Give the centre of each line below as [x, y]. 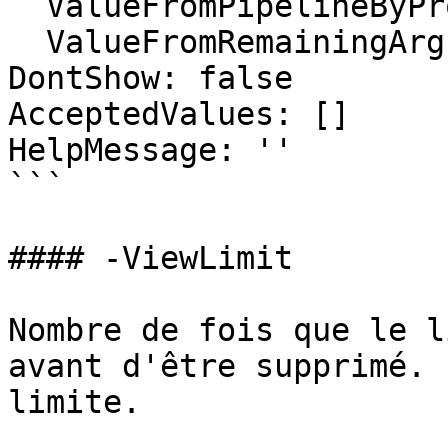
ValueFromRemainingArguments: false [27, 42]
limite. [74, 402]
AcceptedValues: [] [179, 114]
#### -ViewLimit [150, 258]
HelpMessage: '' [150, 150]
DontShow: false [150, 78]
